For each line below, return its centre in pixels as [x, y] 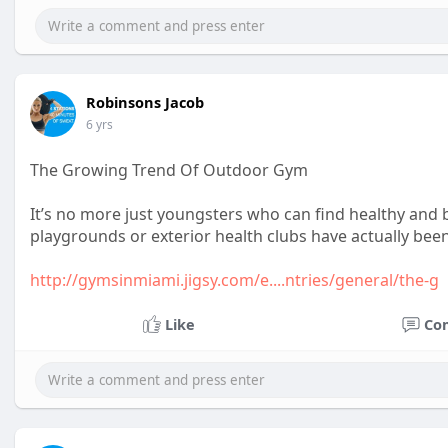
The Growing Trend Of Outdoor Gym [169, 170]
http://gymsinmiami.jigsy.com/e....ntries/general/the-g [234, 280]
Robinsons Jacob [145, 102]
